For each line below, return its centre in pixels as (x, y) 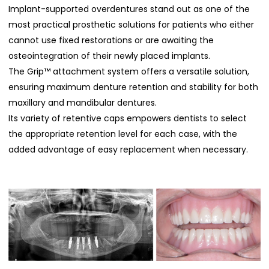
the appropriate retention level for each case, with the (123, 134)
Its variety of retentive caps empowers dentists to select (128, 118)
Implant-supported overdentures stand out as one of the (129, 9)
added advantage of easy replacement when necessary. (128, 149)
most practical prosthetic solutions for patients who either (131, 24)
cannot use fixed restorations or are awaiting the (111, 40)
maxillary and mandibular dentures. (83, 102)
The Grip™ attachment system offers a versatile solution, (129, 71)
